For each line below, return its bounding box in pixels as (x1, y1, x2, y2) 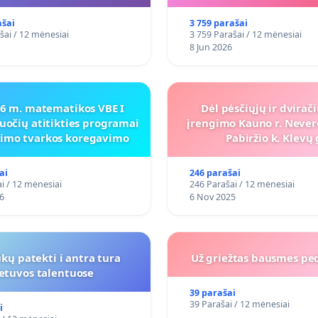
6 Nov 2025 (189, 191, 236, 204)
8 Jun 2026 (189, 41, 232, 54)
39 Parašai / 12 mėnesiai (189, 298, 290, 311)
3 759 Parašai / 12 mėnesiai (189, 28, 302, 41)
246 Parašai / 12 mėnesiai (189, 178, 295, 191)
